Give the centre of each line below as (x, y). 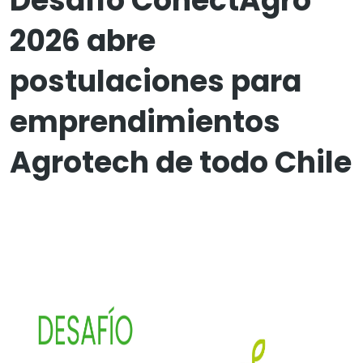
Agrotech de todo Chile (181, 162)
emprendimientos (145, 122)
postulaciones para (156, 81)
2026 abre (83, 41)
